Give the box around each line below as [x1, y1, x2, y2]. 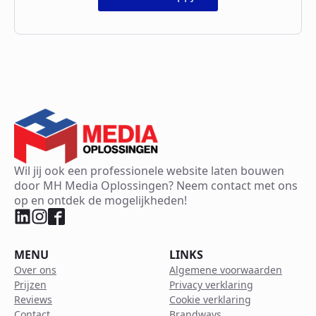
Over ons [14, 262, 56, 276]
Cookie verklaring [169, 292, 251, 306]
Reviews [14, 292, 52, 306]
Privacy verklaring [169, 277, 253, 291]
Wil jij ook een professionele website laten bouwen [14, 162, 284, 178]
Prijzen [14, 277, 47, 291]
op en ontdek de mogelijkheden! [14, 192, 187, 208]
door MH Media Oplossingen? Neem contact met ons [14, 177, 298, 193]
